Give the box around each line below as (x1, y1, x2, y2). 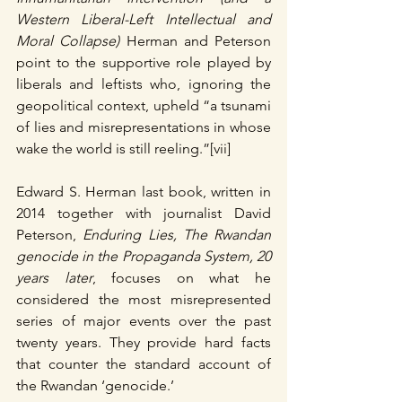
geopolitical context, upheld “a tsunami (16, 96, 271, 114)
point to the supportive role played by (16, 53, 271, 71)
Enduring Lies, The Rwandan (83, 225, 271, 243)
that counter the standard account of (16, 354, 271, 372)
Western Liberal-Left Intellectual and (16, 10, 271, 28)
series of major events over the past (16, 311, 271, 329)
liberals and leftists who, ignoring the (16, 74, 271, 92)
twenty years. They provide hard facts (16, 333, 271, 351)
